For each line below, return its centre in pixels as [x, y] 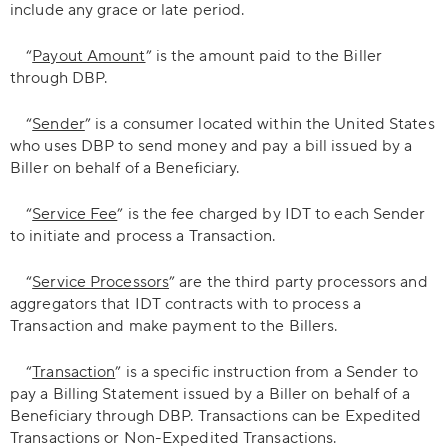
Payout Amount [89, 56]
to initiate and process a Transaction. [142, 236]
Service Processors [101, 282]
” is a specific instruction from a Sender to [266, 372]
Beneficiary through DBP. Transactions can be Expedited [216, 416]
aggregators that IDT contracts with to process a [185, 304]
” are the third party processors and [298, 282]
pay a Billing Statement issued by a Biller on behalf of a [210, 394]
